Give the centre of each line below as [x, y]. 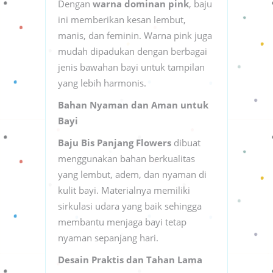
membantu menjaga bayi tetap [122, 222]
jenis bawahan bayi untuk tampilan [131, 67]
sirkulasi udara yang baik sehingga [130, 206]
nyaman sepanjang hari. [108, 237]
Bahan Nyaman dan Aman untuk [133, 105]
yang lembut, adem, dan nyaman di [132, 174]
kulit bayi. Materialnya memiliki [124, 190]
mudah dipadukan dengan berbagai [133, 51]
